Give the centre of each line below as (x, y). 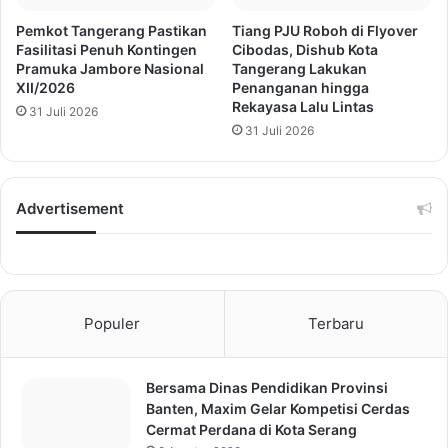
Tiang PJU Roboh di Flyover (325, 30)
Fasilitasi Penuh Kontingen (106, 49)
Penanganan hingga (300, 87)
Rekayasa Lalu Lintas (303, 106)
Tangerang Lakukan (299, 68)
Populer (112, 323)
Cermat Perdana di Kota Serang (251, 429)
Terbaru (335, 323)
